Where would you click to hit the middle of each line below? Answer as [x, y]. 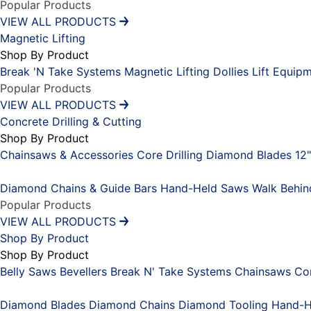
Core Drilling [170, 155]
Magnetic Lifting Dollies [186, 72]
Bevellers [83, 272]
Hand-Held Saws [204, 188]
